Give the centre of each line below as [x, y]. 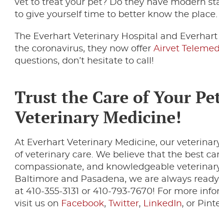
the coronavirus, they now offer [84, 49]
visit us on [38, 204]
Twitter [124, 204]
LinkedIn [163, 204]
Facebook [83, 204]
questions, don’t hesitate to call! [84, 61]
